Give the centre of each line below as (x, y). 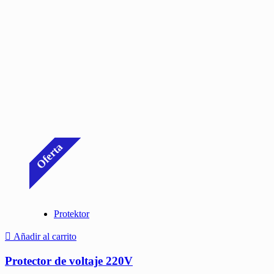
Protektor (72, 214)
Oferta (50, 156)
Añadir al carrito (45, 237)
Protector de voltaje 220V (69, 261)
